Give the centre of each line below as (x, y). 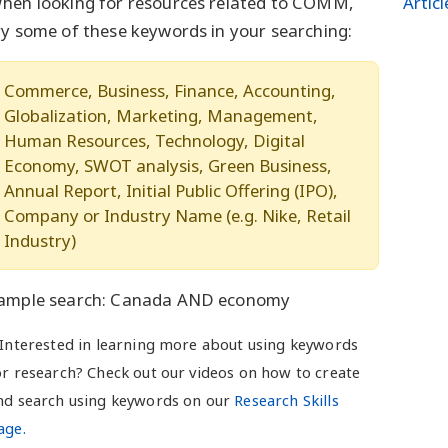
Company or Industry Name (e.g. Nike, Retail (177, 216)
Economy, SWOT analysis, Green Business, (168, 166)
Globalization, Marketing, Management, (161, 116)
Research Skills (284, 400)
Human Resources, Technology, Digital (154, 141)
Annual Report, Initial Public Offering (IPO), (171, 191)
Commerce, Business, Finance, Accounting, (170, 91)
